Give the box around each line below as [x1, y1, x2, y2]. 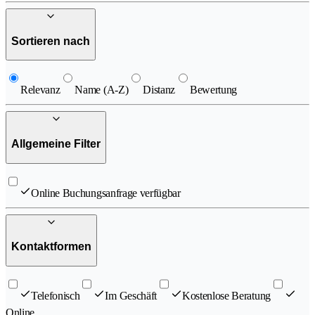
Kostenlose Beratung [181, 289, 271, 302]
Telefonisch [31, 289, 80, 302]
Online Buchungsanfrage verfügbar [31, 186, 181, 199]
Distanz [143, 84, 176, 96]
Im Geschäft [105, 289, 157, 302]
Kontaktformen [11, 240, 91, 253]
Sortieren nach [11, 34, 90, 47]
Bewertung [190, 84, 238, 96]
